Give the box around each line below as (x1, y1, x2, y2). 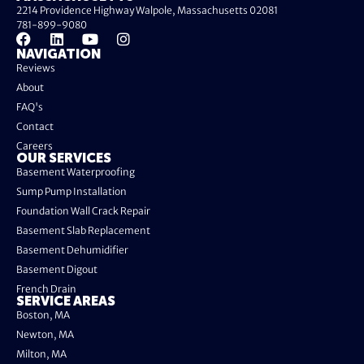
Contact (16, 120, 54, 133)
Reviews (16, 62, 55, 75)
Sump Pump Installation (16, 185, 127, 198)
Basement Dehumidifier (16, 244, 128, 257)
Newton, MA (16, 328, 74, 341)
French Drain (16, 283, 76, 296)
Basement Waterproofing (16, 166, 135, 179)
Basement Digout (16, 263, 97, 276)
